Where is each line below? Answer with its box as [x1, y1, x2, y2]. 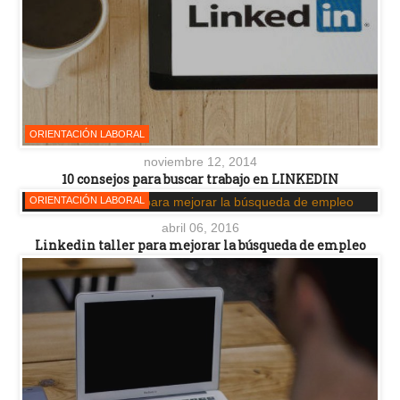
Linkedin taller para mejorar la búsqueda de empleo [34, 236, 366, 254]
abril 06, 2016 [161, 220, 239, 235]
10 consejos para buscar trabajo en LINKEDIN [62, 170, 338, 187]
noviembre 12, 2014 [143, 154, 257, 169]
